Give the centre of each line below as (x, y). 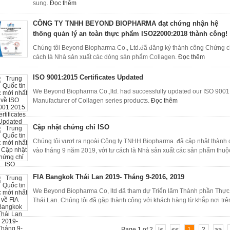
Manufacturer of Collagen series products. (92, 101)
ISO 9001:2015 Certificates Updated (88, 77)
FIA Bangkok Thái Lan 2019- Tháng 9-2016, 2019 (109, 177)
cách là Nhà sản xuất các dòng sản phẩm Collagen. (106, 57)
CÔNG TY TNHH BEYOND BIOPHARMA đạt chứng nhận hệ (126, 23)
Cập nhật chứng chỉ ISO (71, 127)
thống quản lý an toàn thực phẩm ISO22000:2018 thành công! (130, 34)
